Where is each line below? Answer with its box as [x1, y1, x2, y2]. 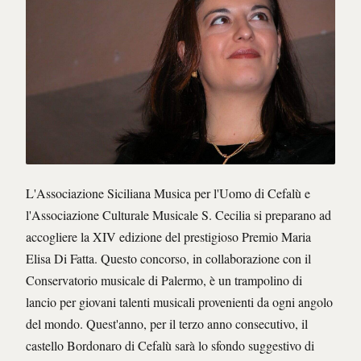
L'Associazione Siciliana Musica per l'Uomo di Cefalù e [26, 185, 310, 202]
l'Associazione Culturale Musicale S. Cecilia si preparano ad [26, 206, 331, 224]
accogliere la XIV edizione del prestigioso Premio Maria [26, 228, 311, 246]
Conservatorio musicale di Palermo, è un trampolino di [26, 272, 302, 289]
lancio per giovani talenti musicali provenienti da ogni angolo [26, 293, 333, 311]
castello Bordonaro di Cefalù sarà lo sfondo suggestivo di [26, 337, 314, 355]
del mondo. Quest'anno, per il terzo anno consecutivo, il [26, 315, 308, 333]
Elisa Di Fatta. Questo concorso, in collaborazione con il [26, 250, 311, 268]
